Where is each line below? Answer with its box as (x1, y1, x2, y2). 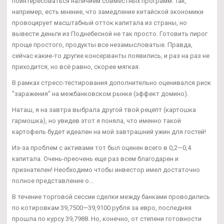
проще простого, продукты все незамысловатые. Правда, (12, 40, 192, 48)
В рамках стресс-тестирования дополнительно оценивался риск (12, 78, 211, 86)
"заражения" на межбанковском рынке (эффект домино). (12, 89, 188, 97)
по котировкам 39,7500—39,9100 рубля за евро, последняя (12, 203, 191, 211)
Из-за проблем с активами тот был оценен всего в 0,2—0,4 (12, 143, 191, 151)
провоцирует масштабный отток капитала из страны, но (12, 18, 187, 26)
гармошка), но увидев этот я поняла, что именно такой (12, 116, 181, 124)
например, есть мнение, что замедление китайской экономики (12, 7, 203, 15)
